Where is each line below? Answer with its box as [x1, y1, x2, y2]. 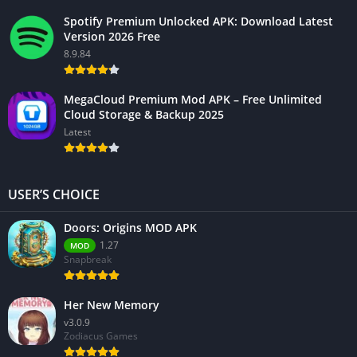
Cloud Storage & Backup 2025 [64, 107, 224, 123]
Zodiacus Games [64, 329, 138, 343]
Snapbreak [64, 253, 112, 267]
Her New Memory [64, 297, 159, 313]
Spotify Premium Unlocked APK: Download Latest [64, 14, 333, 29]
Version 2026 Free [64, 29, 160, 45]
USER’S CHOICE [8, 186, 100, 204]
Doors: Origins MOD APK [64, 220, 197, 236]
